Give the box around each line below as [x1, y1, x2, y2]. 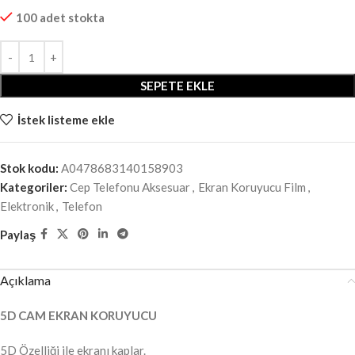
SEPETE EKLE [140, 78, 215, 94]
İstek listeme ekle [17, 112, 115, 127]
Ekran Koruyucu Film [198, 180, 306, 195]
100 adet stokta [16, 10, 105, 25]
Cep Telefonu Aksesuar [70, 180, 190, 195]
